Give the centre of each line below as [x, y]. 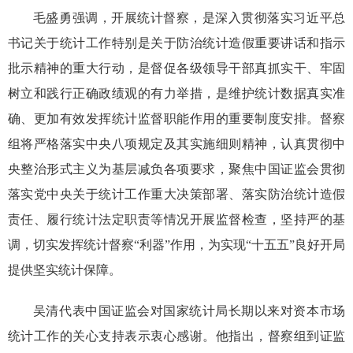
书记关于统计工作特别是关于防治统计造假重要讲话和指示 [176, 43]
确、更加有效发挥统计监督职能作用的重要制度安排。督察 [176, 119]
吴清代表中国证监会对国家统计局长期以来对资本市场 [189, 311]
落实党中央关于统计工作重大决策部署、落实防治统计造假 [176, 195]
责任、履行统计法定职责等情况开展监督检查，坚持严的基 [176, 220]
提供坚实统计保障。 [64, 270]
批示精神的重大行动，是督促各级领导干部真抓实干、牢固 [176, 69]
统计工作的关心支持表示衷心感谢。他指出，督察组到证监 [176, 336]
